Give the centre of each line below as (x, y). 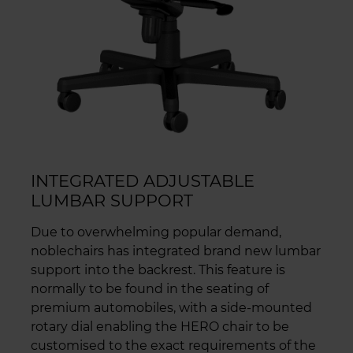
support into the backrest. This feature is (158, 269)
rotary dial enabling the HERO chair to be (160, 326)
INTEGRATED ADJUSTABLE (143, 180)
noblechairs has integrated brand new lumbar (176, 251)
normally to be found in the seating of (150, 288)
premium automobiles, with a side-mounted (171, 307)
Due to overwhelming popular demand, (156, 232)
